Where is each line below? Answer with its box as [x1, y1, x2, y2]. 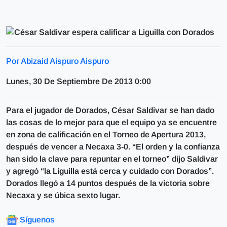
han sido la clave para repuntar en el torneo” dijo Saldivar [6, 155, 218, 163]
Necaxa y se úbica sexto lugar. [6, 191, 120, 200]
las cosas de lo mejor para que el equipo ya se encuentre [6, 118, 217, 127]
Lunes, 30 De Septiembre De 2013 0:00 [6, 77, 151, 86]
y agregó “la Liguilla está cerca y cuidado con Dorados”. [6, 167, 214, 175]
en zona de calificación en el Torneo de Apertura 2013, [6, 130, 206, 139]
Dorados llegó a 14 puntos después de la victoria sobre [6, 179, 210, 187]
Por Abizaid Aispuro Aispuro [6, 57, 109, 65]
